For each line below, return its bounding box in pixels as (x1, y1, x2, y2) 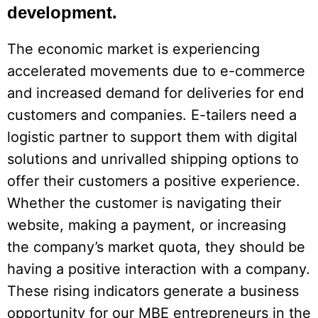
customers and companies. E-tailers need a (7, 106, 297, 124)
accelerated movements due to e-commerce (7, 62, 305, 80)
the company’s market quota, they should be (7, 238, 305, 256)
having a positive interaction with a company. (7, 261, 310, 278)
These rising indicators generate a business (7, 283, 299, 300)
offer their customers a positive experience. (7, 172, 300, 190)
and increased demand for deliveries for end (7, 84, 304, 102)
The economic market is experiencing (7, 40, 260, 58)
